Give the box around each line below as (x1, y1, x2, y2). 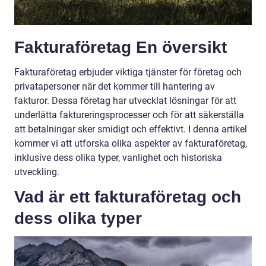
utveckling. (14, 166, 59, 178)
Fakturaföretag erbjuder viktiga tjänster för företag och (14, 66, 242, 78)
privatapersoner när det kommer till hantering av (14, 81, 215, 93)
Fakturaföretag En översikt (14, 38, 227, 57)
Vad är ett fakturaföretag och (14, 188, 241, 207)
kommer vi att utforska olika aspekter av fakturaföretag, (14, 138, 247, 150)
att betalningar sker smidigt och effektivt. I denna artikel (14, 123, 247, 135)
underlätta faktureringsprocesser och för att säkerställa (14, 109, 244, 121)
